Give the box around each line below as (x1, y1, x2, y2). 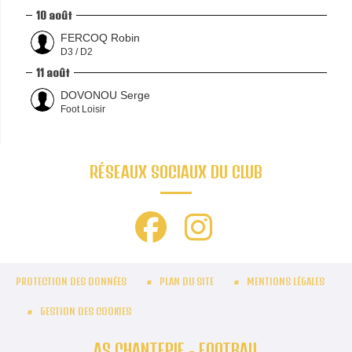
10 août (36, 8, 72, 22)
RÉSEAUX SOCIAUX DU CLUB (90, 161, 262, 181)
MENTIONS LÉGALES (247, 275, 324, 288)
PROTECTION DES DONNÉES (16, 275, 126, 288)
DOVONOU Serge (60, 88, 150, 101)
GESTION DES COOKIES (40, 305, 131, 317)
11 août (36, 65, 70, 79)
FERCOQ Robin (60, 31, 140, 44)
